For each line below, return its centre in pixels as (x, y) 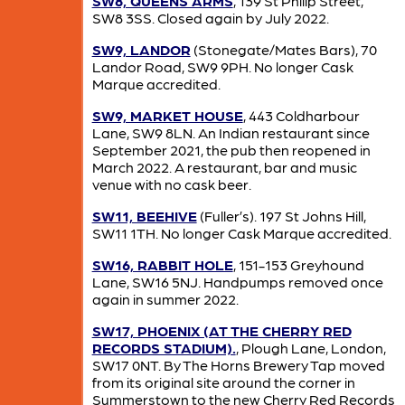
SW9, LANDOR (141, 49)
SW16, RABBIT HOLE (162, 264)
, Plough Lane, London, (311, 347)
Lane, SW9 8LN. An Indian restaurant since (231, 132)
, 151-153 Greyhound (298, 264)
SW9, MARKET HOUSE (167, 115)
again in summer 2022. (165, 298)
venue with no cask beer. (171, 184)
